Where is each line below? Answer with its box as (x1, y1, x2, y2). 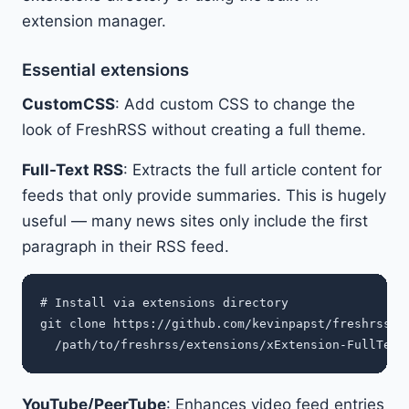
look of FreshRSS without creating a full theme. (22, 121, 366, 140)
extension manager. (22, 12, 166, 31)
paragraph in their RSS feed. (22, 237, 229, 257)
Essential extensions (22, 59, 189, 80)
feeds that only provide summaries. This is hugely (22, 186, 386, 205)
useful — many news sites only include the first (22, 212, 368, 231)
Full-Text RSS (22, 161, 123, 180)
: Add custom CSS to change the (115, 95, 355, 114)
